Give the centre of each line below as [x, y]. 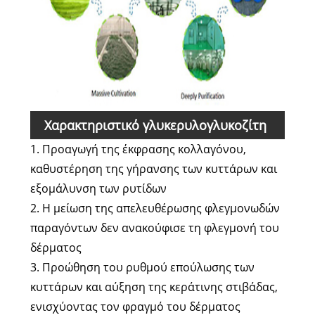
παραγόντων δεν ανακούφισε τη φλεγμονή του [154, 228]
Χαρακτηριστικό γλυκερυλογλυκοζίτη [155, 126]
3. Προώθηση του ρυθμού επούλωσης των [142, 268]
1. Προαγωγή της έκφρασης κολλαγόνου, [138, 149]
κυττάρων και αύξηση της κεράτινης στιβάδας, [154, 287]
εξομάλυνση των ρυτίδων [98, 189]
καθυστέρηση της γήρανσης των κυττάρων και [153, 169]
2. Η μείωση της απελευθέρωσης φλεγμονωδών [155, 208]
